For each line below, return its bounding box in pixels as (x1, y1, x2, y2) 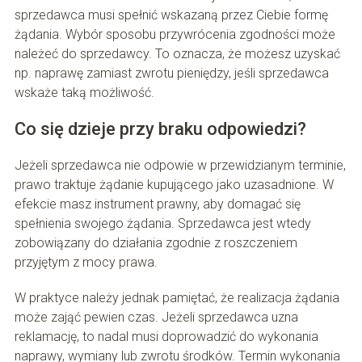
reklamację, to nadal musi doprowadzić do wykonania (14, 329, 318, 345)
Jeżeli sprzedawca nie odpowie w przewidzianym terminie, (14, 158, 346, 174)
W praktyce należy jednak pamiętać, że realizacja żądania (14, 290, 339, 306)
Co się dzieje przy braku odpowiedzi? (14, 119, 306, 140)
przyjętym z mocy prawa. (14, 255, 158, 271)
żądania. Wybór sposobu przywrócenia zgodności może (14, 27, 335, 43)
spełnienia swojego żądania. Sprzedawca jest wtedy (14, 216, 311, 232)
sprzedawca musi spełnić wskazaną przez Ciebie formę (14, 7, 328, 23)
